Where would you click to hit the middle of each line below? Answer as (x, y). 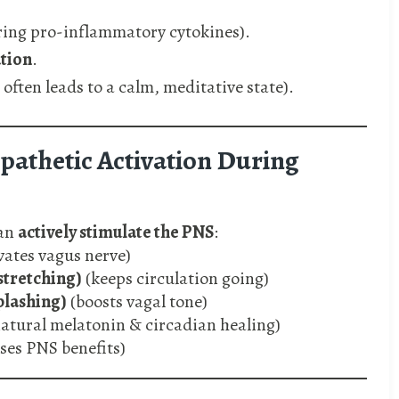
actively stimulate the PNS (116, 232)
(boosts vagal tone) (137, 302)
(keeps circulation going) (175, 279)
